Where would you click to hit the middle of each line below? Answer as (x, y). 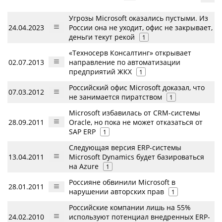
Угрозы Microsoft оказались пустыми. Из (139, 18)
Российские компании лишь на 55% (130, 207)
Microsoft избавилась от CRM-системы (135, 113)
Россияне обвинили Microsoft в (122, 182)
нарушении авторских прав (116, 192)
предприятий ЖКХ (100, 72)
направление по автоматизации (125, 62)
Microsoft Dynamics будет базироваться (137, 157)
